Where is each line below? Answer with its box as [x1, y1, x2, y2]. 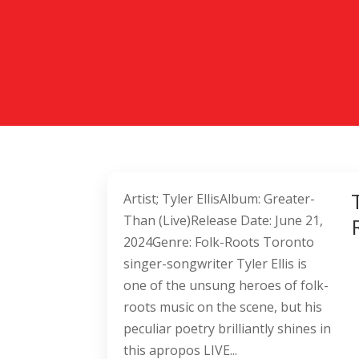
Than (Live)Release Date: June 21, [123, 212, 324, 230]
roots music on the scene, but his [123, 298, 323, 317]
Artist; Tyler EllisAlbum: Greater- [123, 190, 316, 208]
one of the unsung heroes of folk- [123, 276, 329, 295]
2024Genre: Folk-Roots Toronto [123, 233, 315, 252]
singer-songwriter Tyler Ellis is [123, 255, 308, 273]
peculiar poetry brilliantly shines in [123, 320, 332, 338]
